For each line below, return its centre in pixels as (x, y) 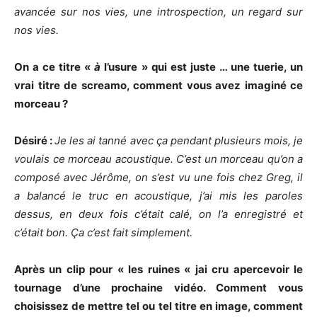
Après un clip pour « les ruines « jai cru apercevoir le (158, 269)
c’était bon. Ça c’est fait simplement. (103, 232)
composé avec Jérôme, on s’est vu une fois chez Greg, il (158, 177)
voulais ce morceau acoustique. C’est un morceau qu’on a (158, 159)
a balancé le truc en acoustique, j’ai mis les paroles (158, 196)
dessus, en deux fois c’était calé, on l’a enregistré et (158, 214)
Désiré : (35, 140)
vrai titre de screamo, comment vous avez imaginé (150, 85)
